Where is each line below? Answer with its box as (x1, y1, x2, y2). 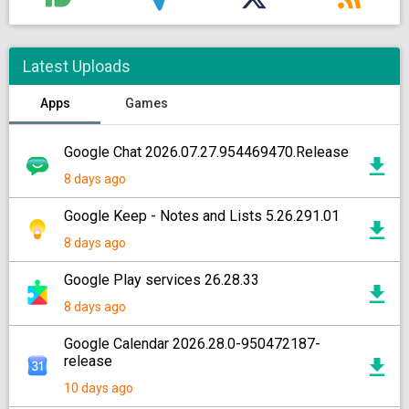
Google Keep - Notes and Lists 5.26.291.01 (64, 207, 340, 225)
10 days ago (64, 381, 133, 395)
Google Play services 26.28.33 (64, 271, 259, 288)
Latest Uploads (23, 57, 131, 76)
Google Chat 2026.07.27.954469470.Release (64, 143, 349, 161)
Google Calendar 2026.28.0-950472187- (64, 335, 320, 352)
